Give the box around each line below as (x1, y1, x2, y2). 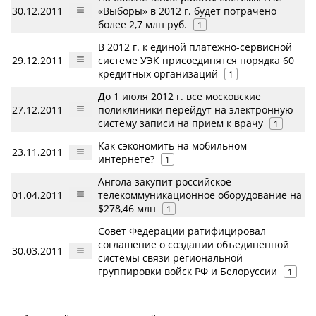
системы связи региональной (98, 251, 243, 265)
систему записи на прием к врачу (98, 116, 263, 130)
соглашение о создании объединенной (98, 238, 289, 252)
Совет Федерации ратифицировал (98, 224, 266, 238)
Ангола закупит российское (98, 175, 231, 189)
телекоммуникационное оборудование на (98, 188, 302, 202)
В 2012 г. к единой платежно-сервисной (98, 40, 292, 54)
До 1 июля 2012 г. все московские (98, 90, 261, 104)
